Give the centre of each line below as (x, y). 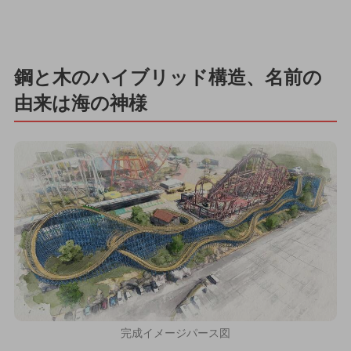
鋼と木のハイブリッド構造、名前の (168, 77)
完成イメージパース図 (175, 333)
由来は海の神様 (80, 103)
